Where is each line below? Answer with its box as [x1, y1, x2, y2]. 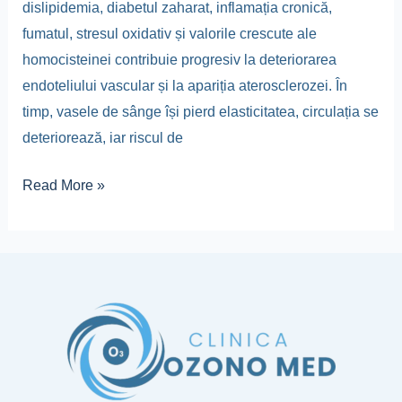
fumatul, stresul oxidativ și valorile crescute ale [22, 25, 317, 41]
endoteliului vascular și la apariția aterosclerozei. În [22, 77, 347, 93]
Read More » [22, 177, 105, 193]
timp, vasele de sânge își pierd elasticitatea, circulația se [22, 103, 379, 119]
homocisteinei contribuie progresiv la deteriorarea [22, 51, 336, 67]
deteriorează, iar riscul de [22, 129, 183, 145]
